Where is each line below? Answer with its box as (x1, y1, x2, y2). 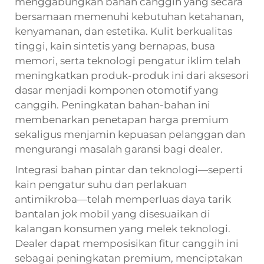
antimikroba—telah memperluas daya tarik (15, 193, 231, 205)
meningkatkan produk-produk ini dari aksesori (15, 69, 249, 81)
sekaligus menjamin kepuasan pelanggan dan (15, 128, 245, 140)
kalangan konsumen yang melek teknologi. (15, 222, 230, 235)
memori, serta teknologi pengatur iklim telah (15, 54, 240, 67)
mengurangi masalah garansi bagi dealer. (15, 143, 223, 155)
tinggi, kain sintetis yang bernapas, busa (15, 39, 215, 52)
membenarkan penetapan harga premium (15, 113, 229, 126)
